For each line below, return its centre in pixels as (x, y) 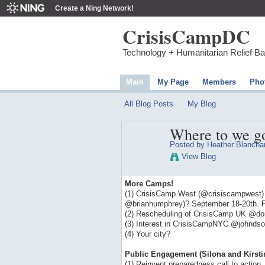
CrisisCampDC (186, 36)
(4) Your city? (147, 234)
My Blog (202, 104)
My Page (173, 82)
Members (219, 82)
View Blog (198, 156)
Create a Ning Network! (94, 8)
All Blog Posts (148, 104)
